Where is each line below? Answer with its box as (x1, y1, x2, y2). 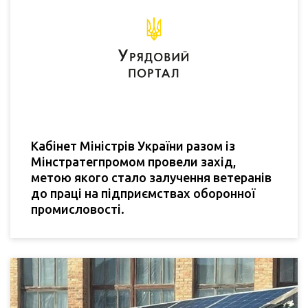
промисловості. (31, 201, 124, 216)
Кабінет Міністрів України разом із (31, 138, 235, 153)
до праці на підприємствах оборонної (31, 186, 255, 200)
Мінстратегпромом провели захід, (31, 154, 236, 168)
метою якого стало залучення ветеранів (31, 170, 272, 184)
